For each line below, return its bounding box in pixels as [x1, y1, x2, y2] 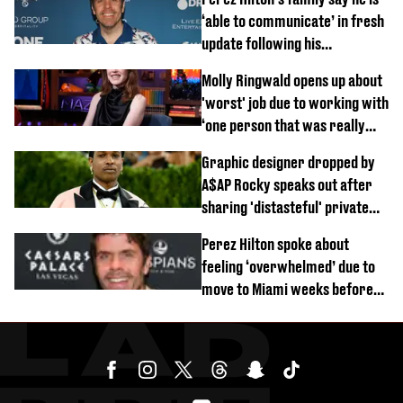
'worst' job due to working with [201, 93, 389, 112]
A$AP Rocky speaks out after [201, 175, 372, 194]
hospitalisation [201, 56, 290, 76]
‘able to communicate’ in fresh [201, 11, 384, 31]
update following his [201, 33, 321, 53]
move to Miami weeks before [201, 279, 373, 299]
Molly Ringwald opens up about [201, 70, 382, 90]
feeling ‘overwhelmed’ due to [201, 256, 375, 276]
